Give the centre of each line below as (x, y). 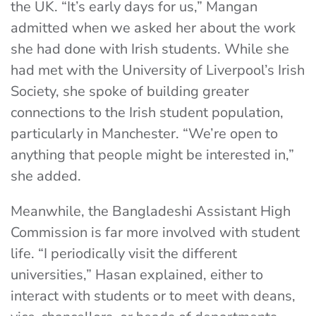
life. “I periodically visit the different (124, 254)
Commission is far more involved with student (155, 232)
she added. (46, 176)
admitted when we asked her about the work (153, 28)
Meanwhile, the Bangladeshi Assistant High (151, 211)
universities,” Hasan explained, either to (137, 275)
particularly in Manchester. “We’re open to (144, 134)
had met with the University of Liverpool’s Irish (158, 70)
